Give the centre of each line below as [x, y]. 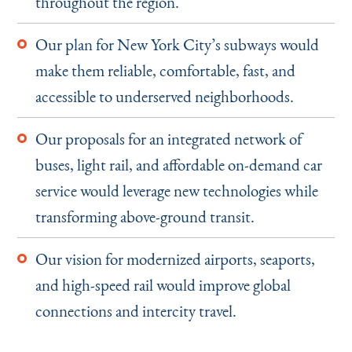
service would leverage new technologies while [176, 190]
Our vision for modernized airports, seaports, [175, 258]
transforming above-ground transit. [145, 216]
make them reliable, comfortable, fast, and [165, 70]
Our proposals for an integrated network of [169, 138]
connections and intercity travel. [136, 310]
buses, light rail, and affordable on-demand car [178, 164]
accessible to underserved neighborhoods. [164, 96]
